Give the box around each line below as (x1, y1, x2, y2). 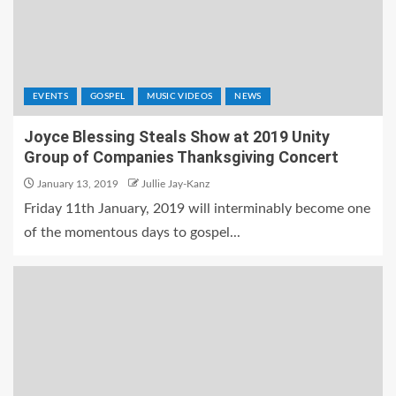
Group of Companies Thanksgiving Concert (24, 148, 339, 166)
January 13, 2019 (34, 179, 118, 189)
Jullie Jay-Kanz (141, 179, 209, 189)
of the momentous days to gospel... (24, 225, 240, 240)
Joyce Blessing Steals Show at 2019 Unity (24, 127, 330, 146)
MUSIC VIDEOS (147, 92, 213, 101)
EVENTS (33, 92, 69, 101)
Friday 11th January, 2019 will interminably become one (24, 202, 370, 216)
